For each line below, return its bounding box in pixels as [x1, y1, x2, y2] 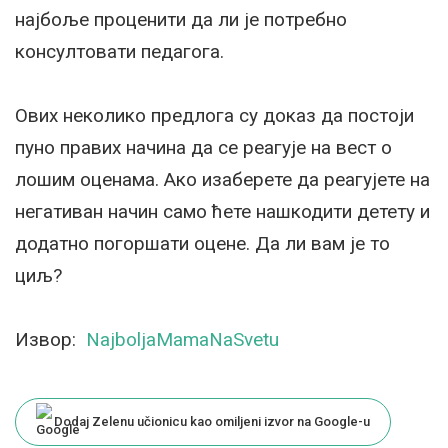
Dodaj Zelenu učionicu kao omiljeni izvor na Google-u [54, 414, 370, 430]
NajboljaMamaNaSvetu [86, 328, 279, 352]
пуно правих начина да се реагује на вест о [15, 136, 392, 160]
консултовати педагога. [15, 40, 224, 64]
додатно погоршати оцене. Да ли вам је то [15, 232, 390, 256]
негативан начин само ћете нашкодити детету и [15, 200, 430, 224]
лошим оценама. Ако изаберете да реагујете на [15, 168, 430, 192]
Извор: [15, 328, 86, 352]
